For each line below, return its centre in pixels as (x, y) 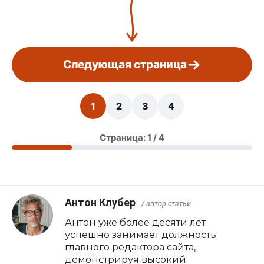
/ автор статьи (166, 204)
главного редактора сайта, (130, 247)
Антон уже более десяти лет (135, 222)
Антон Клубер (100, 203)
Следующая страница (125, 65)
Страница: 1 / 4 (132, 138)
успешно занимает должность (141, 235)
